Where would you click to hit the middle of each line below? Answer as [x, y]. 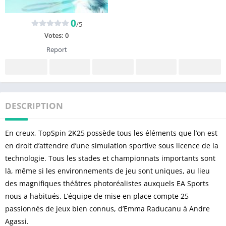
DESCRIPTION [34, 105]
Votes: [55, 35]
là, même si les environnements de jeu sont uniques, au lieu [107, 171]
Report [56, 49]
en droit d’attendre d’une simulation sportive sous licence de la [112, 145]
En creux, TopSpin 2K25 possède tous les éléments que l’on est [111, 133]
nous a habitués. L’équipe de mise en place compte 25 [97, 196]
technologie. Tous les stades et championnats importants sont [110, 158]
